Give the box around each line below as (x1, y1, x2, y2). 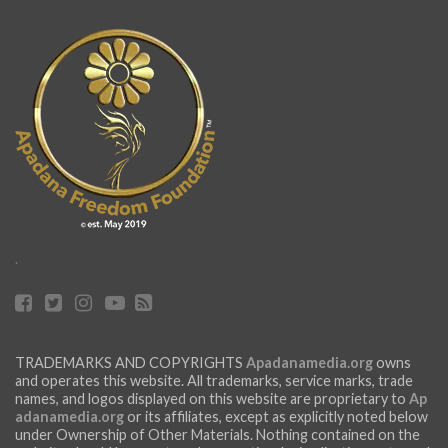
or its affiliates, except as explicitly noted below (124, 407, 428, 425)
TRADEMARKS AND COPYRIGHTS (15, 353, 246, 371)
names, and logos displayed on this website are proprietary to (15, 389, 409, 407)
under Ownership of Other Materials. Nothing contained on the (15, 425, 420, 443)
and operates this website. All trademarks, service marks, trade (15, 371, 413, 389)
